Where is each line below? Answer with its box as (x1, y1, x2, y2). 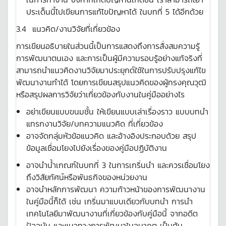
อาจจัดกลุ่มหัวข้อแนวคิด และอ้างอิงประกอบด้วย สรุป (26, 130, 196, 142)
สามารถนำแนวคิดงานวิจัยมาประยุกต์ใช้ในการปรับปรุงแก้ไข (16, 64, 206, 76)
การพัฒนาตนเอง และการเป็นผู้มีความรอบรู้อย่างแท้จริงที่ (16, 52, 202, 64)
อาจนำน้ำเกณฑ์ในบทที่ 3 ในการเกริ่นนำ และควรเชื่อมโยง (26, 159, 210, 171)
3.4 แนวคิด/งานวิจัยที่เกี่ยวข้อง (16, 23, 120, 35)
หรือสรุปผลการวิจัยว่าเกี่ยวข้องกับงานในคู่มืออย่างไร (16, 88, 185, 100)
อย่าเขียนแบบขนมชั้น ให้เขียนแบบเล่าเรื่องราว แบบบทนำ (26, 105, 208, 118)
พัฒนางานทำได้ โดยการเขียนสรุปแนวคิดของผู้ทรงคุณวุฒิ (16, 76, 206, 88)
